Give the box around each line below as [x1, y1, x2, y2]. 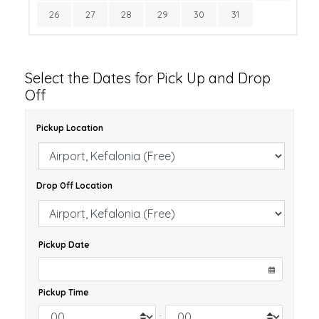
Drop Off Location [36, 180, 113, 192]
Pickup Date [38, 239, 90, 251]
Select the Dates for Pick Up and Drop [25, 69, 271, 88]
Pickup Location [36, 122, 103, 134]
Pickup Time [38, 287, 89, 298]
